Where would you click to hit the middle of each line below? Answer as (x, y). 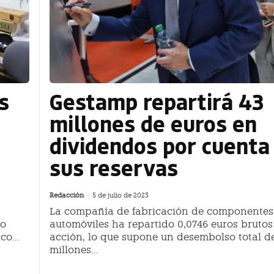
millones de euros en (153, 124)
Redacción (67, 196)
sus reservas (114, 168)
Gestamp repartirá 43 (157, 102)
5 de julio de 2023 (120, 196)
